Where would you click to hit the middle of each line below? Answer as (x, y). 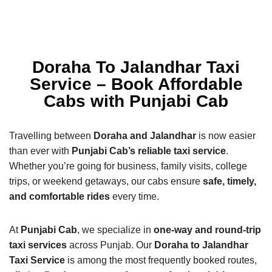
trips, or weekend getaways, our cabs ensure (106, 181)
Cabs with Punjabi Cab (136, 101)
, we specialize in (115, 229)
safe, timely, (229, 181)
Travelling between (51, 135)
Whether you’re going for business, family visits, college (128, 166)
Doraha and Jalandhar (145, 135)
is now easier (226, 135)
